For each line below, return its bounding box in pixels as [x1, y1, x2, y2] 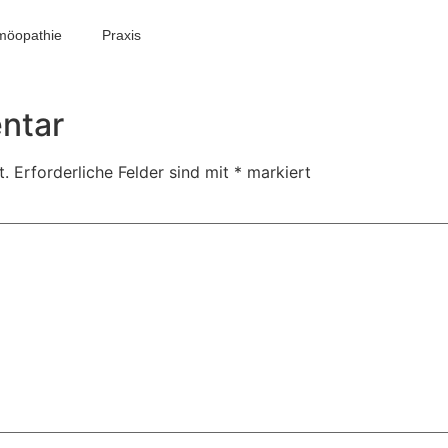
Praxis [102, 27, 141, 43]
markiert [242, 162, 311, 183]
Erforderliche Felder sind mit [14, 162, 234, 183]
